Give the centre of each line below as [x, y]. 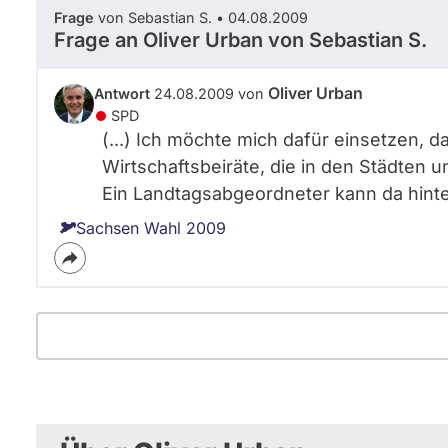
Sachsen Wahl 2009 [151, 228]
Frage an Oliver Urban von [181, 40]
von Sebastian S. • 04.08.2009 [201, 17]
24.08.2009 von [209, 93]
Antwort [122, 93]
